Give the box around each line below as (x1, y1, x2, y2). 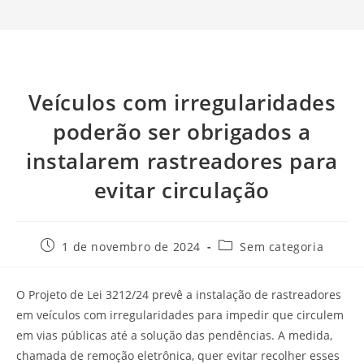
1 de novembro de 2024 (62, 238, 201, 254)
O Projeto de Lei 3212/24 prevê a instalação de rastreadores (16, 286, 341, 302)
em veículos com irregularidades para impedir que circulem (16, 306, 344, 323)
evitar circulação (93, 175, 271, 205)
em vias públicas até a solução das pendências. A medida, (16, 327, 332, 343)
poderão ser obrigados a (53, 116, 311, 146)
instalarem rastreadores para (26, 145, 338, 175)
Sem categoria (240, 238, 324, 254)
